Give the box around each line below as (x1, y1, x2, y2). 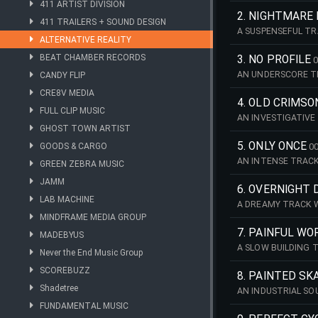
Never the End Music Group (40, 248, 143, 258)
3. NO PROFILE (237, 53, 312, 66)
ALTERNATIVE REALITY (40, 35, 131, 45)
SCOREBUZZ (40, 265, 90, 275)
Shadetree (40, 283, 78, 293)
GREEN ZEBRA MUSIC (40, 159, 124, 169)
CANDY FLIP (40, 70, 85, 80)
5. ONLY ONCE (237, 140, 307, 153)
